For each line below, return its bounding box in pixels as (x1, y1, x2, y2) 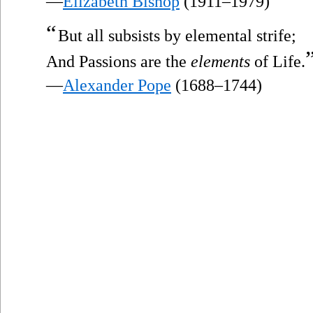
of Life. (250, 52, 305, 71)
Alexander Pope (63, 75, 171, 94)
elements (191, 52, 250, 71)
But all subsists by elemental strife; (58, 26, 296, 45)
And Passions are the (46, 52, 191, 71)
